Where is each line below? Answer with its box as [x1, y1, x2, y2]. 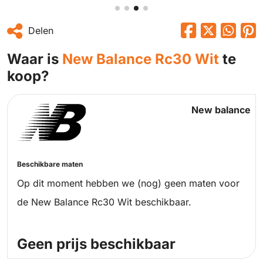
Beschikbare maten [17, 160, 83, 169]
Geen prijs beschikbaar [17, 235, 176, 253]
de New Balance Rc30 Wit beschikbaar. [17, 196, 191, 208]
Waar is [7, 50, 62, 68]
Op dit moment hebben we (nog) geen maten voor [17, 177, 240, 190]
